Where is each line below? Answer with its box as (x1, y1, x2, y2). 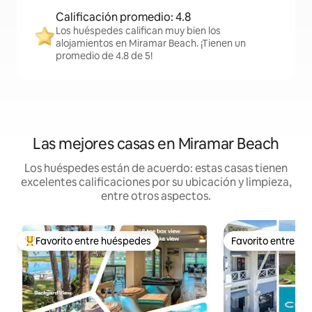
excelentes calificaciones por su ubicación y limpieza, (20, 175, 292, 189)
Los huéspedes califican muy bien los (56, 24, 221, 37)
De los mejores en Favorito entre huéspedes (24, 240, 221, 253)
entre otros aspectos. (101, 189, 211, 203)
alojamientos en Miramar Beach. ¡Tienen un (56, 37, 246, 49)
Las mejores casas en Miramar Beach (32, 134, 280, 154)
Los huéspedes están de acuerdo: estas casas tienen (24, 161, 288, 175)
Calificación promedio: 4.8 (56, 10, 191, 24)
